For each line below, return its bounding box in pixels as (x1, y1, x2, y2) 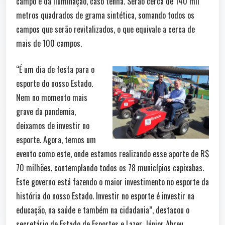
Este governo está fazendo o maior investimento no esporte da (16, 175, 209, 188)
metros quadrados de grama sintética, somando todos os (16, 9, 194, 21)
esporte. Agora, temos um (16, 133, 96, 146)
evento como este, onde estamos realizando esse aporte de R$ (16, 147, 209, 160)
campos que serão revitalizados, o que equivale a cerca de (16, 23, 195, 35)
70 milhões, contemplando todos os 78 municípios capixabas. (16, 161, 204, 174)
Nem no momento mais (16, 91, 87, 103)
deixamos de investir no (16, 119, 89, 132)
